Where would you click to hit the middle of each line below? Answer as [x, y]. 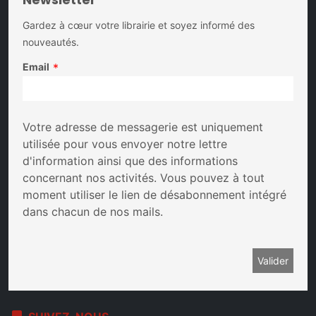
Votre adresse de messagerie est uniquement [143, 127]
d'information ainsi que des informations [130, 161]
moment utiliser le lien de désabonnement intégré [154, 195]
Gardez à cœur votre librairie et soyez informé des [139, 25]
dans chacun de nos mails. [93, 212]
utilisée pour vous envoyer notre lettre [125, 144]
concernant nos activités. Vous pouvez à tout [144, 178]
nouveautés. [51, 42]
